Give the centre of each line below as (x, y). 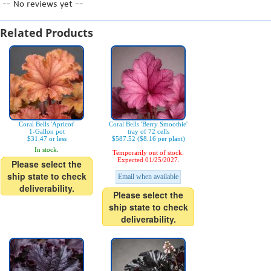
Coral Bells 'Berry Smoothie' (148, 124)
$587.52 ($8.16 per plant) (148, 139)
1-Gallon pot (47, 131)
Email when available (148, 177)
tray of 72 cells (148, 131)
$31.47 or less (47, 139)
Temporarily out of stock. (148, 152)
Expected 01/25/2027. (148, 160)
